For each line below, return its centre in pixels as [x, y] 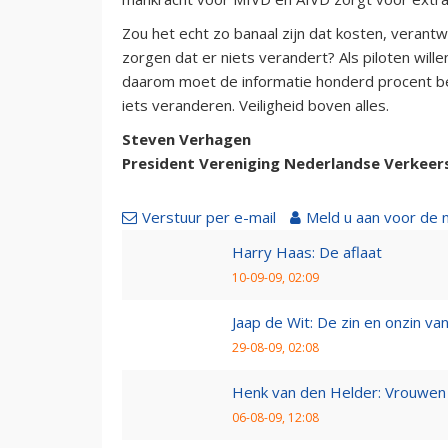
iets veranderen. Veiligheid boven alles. [255, 104]
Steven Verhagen [186, 138]
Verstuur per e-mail [209, 216]
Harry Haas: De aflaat [307, 251]
